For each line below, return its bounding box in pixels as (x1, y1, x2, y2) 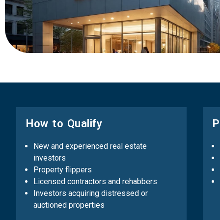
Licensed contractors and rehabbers (33, 177, 157, 186)
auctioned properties (33, 200, 105, 210)
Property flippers (33, 165, 92, 174)
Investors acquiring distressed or (33, 189, 148, 198)
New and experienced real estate (33, 141, 147, 151)
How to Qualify (26, 117, 102, 130)
